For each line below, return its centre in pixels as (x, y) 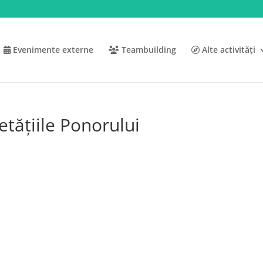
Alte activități (227, 50)
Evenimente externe (52, 50)
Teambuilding (147, 50)
